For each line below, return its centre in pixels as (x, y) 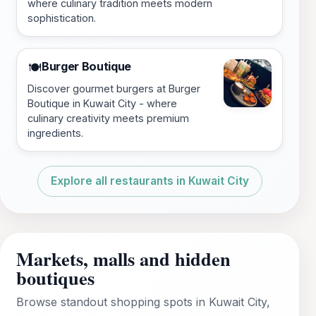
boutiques (55, 278)
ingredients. (55, 133)
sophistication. (62, 18)
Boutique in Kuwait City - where (102, 104)
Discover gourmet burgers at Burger (114, 89)
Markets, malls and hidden (123, 259)
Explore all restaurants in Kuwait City (150, 181)
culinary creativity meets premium (108, 119)
